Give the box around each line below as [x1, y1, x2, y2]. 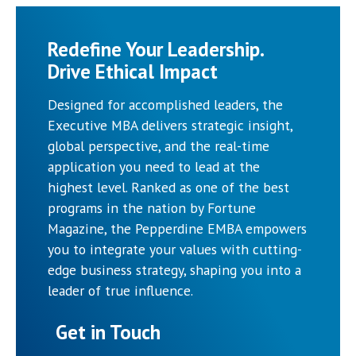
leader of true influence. [48, 281, 193, 300]
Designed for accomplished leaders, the [48, 95, 283, 114]
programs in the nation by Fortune [48, 198, 256, 217]
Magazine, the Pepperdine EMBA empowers [48, 219, 307, 238]
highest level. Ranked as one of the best [48, 177, 289, 196]
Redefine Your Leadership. [48, 36, 263, 62]
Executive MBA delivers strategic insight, [48, 115, 292, 134]
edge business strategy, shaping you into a [48, 260, 301, 279]
